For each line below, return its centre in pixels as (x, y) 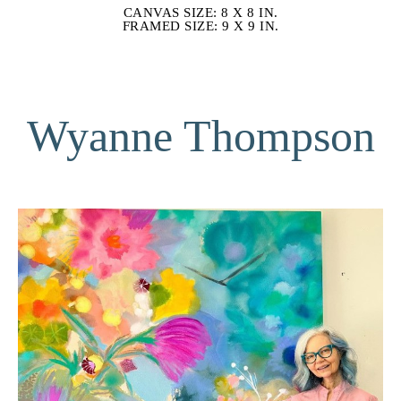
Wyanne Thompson (200, 136)
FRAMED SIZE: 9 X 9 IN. (200, 26)
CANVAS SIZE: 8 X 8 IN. (200, 12)
